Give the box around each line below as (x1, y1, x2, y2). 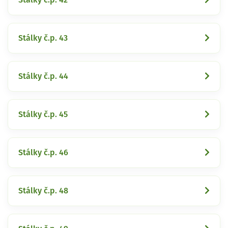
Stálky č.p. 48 (18, 186, 68, 195)
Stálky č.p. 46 (18, 148, 68, 157)
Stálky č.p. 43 (18, 34, 68, 42)
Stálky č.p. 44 (18, 72, 68, 80)
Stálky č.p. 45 (18, 110, 68, 119)
